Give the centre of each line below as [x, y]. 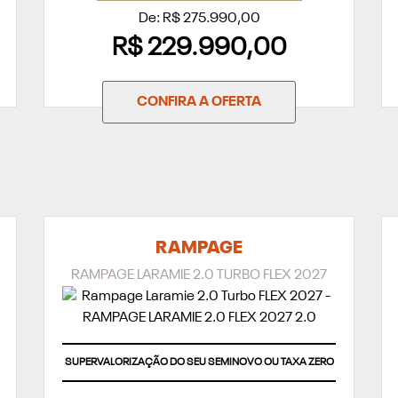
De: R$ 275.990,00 [199, 19]
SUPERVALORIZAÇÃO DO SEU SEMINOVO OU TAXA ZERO [199, 363]
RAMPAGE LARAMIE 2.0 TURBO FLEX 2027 [199, 276]
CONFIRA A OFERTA [199, 103]
